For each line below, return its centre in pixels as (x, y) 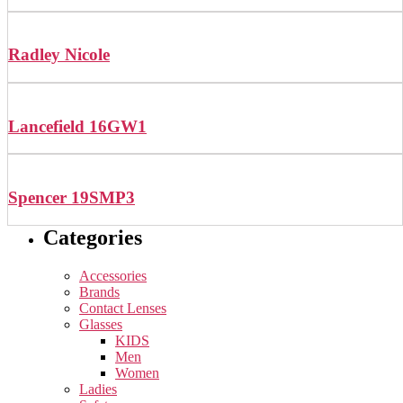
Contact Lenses (123, 308)
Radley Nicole (59, 55)
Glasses (101, 324)
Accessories (113, 275)
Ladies (98, 389)
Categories (93, 237)
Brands (99, 291)
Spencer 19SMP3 (72, 198)
